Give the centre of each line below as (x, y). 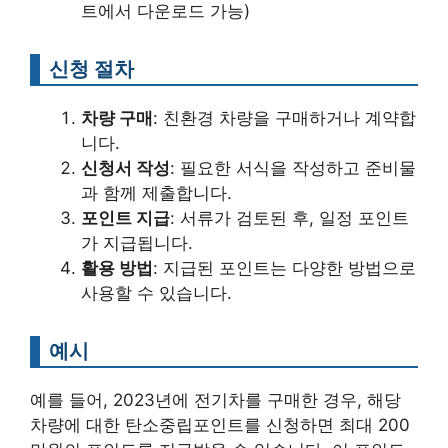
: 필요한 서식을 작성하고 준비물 (293, 168)
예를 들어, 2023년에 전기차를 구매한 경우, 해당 (215, 400)
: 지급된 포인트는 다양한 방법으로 (284, 268)
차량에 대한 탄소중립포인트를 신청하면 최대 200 (220, 425)
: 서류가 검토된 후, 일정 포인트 (289, 218)
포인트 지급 (125, 218)
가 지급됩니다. (137, 243)
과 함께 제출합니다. (156, 193)
